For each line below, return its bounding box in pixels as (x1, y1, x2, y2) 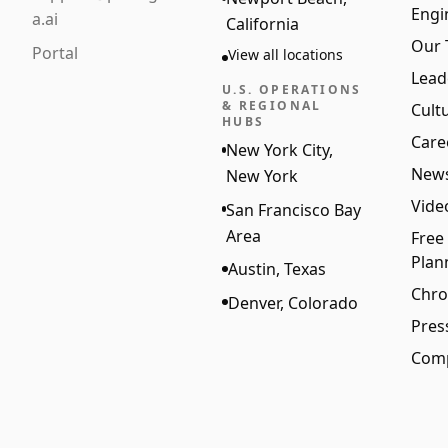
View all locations (227, 45, 343, 65)
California (225, 13, 299, 36)
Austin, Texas (227, 258, 326, 281)
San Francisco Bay (226, 198, 362, 221)
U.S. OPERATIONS (221, 81, 362, 98)
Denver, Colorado (227, 291, 358, 314)
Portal (32, 42, 78, 64)
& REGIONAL (221, 97, 322, 114)
